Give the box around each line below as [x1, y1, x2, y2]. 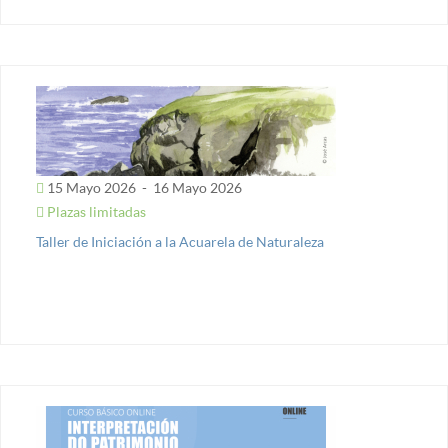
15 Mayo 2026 [44, 179, 139, 196]
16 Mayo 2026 [150, 179, 242, 196]
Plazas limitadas [44, 203, 146, 220]
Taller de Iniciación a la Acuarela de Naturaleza [36, 233, 324, 250]
